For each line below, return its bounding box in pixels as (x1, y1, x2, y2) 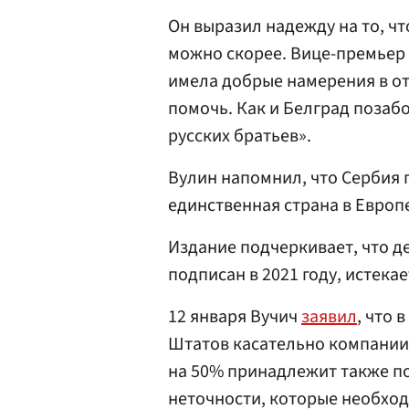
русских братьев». (168, 123, 311, 149)
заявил (301, 304, 357, 330)
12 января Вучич (168, 304, 301, 330)
